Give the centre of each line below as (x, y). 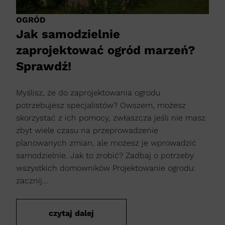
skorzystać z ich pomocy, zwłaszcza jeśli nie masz (111, 118)
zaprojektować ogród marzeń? (106, 50)
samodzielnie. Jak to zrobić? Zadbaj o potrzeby (105, 155)
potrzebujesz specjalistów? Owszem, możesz (101, 105)
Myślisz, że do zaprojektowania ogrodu (88, 92)
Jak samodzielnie (68, 34)
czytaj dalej (71, 213)
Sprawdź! (44, 66)
